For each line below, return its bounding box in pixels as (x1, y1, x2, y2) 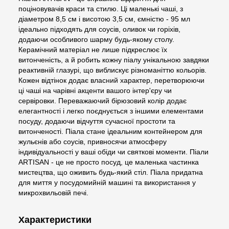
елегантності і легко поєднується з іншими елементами (18, 106, 203, 115)
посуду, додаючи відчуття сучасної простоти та (18, 117, 175, 125)
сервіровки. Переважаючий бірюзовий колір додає (18, 96, 187, 105)
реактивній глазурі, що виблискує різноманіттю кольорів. (18, 65, 207, 74)
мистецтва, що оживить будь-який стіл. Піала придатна (18, 168, 203, 176)
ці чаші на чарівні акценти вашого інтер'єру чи (18, 86, 172, 95)
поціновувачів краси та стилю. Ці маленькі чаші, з (18, 4, 183, 13)
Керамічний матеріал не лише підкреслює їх (18, 45, 167, 54)
